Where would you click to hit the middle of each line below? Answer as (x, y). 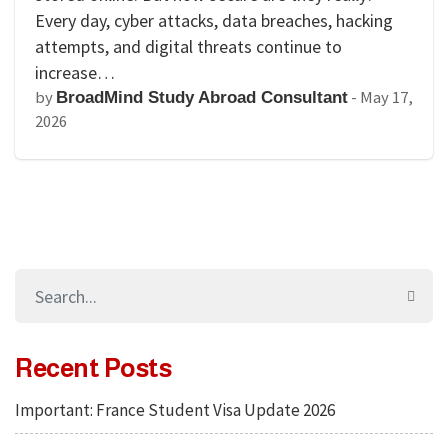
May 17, (386, 97)
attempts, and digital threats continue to (188, 46)
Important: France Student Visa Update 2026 (175, 410)
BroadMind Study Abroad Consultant (202, 97)
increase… (75, 72)
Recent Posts (93, 368)
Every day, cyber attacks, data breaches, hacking (214, 20)
